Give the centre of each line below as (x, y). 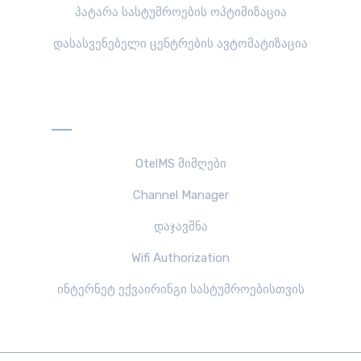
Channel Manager (180, 195)
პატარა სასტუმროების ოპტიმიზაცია (180, 12)
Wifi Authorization (180, 258)
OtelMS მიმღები (180, 164)
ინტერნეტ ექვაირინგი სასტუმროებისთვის (180, 289)
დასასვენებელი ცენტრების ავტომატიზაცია (180, 44)
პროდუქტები (180, 114)
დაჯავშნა (180, 226)
